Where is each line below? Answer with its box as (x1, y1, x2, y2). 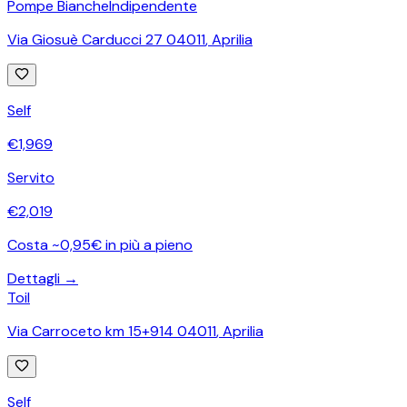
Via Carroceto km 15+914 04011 (7, 321, 216, 341)
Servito (7, 167, 55, 187)
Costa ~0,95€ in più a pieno (7, 234, 193, 254)
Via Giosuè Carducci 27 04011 (7, 29, 205, 49)
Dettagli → (7, 268, 78, 288)
